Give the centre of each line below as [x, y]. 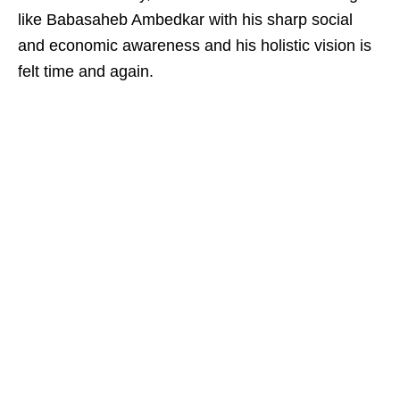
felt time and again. [86, 71]
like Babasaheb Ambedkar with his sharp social [185, 20]
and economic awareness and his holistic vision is [195, 46]
